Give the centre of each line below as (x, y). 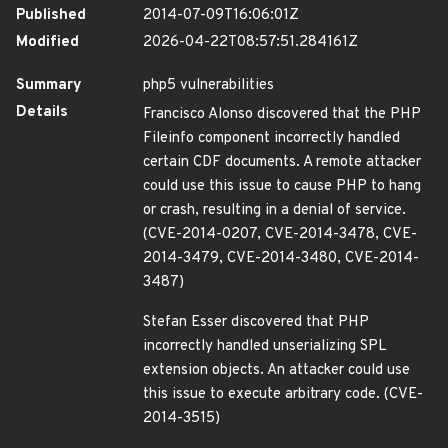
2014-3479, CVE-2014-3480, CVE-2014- (281, 258)
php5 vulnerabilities (208, 85)
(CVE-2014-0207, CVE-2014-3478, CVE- (280, 234)
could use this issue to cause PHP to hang (282, 186)
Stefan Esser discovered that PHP (256, 322)
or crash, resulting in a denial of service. (274, 210)
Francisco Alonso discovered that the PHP (282, 114)
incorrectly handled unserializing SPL (265, 346)
